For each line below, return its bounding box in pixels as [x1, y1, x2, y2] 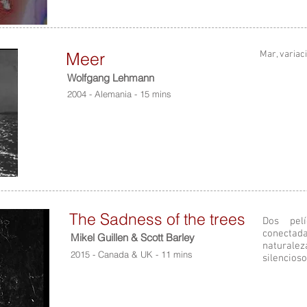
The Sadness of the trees [69, 209, 245, 229]
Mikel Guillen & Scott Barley [71, 231, 195, 244]
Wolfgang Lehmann [67, 71, 154, 84]
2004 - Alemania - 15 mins [67, 88, 171, 99]
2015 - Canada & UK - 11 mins [71, 249, 193, 260]
